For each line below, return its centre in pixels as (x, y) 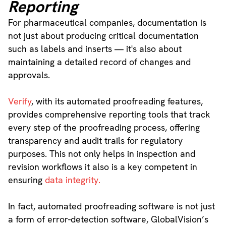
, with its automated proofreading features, (117, 101)
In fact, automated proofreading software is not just (111, 206)
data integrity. (72, 180)
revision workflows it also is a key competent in (102, 167)
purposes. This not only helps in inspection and (101, 154)
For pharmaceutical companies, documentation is (107, 23)
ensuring (26, 180)
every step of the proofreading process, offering (104, 128)
